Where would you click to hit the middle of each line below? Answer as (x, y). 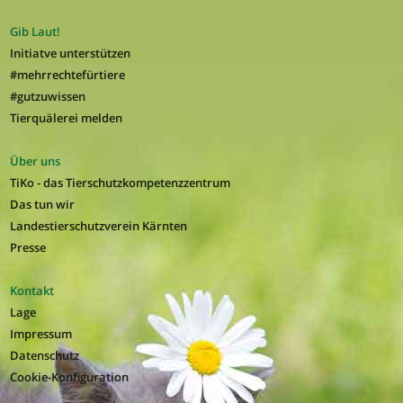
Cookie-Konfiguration (69, 376)
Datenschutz (44, 355)
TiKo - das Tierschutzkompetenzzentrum (120, 182)
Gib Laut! (35, 31)
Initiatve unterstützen (70, 53)
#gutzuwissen (47, 96)
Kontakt (31, 290)
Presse (27, 247)
